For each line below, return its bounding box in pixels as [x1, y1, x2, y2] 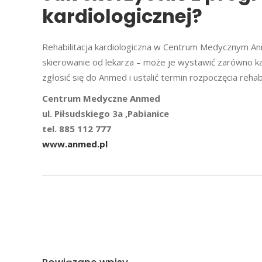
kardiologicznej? [42, 2, 202, 29]
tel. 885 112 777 [42, 122, 111, 135]
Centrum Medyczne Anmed [42, 92, 160, 104]
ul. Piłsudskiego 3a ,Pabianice [42, 107, 169, 119]
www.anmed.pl [42, 137, 108, 150]
